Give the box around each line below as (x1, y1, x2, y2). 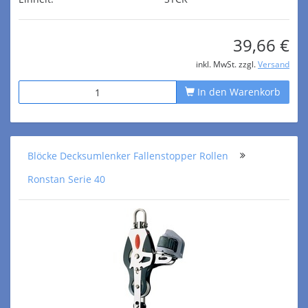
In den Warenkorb (195, 85, 280, 98)
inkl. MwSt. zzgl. (196, 58, 258, 69)
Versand (258, 58, 289, 69)
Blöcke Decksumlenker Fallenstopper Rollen (27, 149, 228, 162)
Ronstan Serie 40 (27, 173, 105, 186)
